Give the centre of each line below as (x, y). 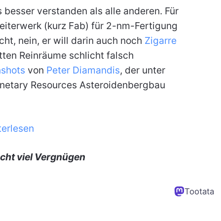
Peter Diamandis (83, 70)
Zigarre (161, 40)
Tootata (199, 191)
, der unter (142, 70)
